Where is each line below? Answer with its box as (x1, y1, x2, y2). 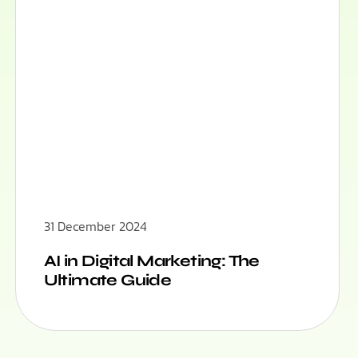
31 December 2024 (43, 217, 147, 237)
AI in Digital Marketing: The (43, 251, 260, 272)
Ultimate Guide (43, 270, 172, 291)
